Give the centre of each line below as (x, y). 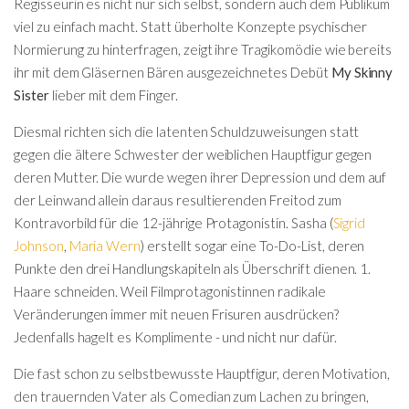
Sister (31, 94)
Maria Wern (105, 245)
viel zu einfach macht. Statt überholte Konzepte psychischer (191, 26)
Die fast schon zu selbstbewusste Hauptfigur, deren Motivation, (202, 373)
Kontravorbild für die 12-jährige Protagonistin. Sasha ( (173, 222)
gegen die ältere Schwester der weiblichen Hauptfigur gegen (193, 154)
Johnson (39, 245)
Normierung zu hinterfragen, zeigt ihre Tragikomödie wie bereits (203, 49)
